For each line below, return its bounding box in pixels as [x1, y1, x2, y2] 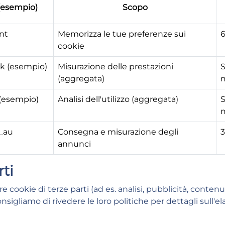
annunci [58, 139, 91, 149]
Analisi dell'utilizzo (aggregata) [58, 94, 178, 104]
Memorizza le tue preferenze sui [58, 29, 186, 39]
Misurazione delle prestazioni [58, 62, 173, 71]
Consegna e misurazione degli [58, 127, 178, 137]
